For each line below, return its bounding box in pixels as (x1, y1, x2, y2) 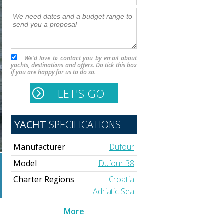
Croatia (108, 174, 134, 185)
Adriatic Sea (92, 186, 134, 197)
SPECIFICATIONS (46, 118, 121, 132)
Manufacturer (13, 141, 66, 153)
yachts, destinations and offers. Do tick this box (11, 61, 137, 70)
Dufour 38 (98, 158, 134, 169)
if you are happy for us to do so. (11, 68, 96, 77)
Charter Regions (13, 174, 75, 185)
